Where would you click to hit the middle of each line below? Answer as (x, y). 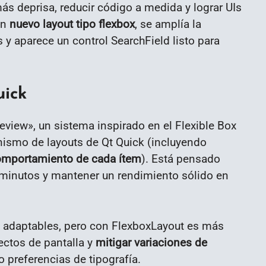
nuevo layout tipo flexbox (72, 24)
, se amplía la (168, 24)
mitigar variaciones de (151, 242)
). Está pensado (181, 159)
